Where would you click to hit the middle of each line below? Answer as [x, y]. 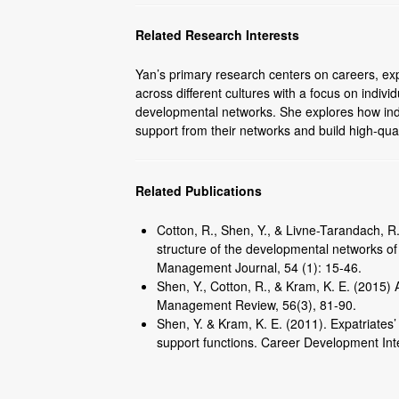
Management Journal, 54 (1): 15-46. [259, 268]
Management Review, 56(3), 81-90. [256, 305]
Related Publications [199, 190]
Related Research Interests [217, 35]
